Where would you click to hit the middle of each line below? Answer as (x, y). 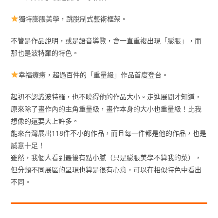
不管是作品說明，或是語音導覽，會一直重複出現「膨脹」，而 (106, 40)
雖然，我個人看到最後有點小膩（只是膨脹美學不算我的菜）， (106, 157)
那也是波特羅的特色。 (45, 53)
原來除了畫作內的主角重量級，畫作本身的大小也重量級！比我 (106, 109)
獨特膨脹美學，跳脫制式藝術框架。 (73, 18)
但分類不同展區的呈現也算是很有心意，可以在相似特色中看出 (106, 169)
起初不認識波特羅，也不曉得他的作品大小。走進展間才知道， (106, 96)
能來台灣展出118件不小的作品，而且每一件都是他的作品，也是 (109, 133)
